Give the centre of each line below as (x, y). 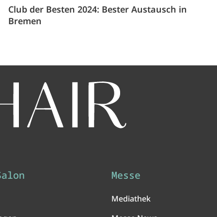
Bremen (25, 21)
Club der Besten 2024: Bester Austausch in (98, 9)
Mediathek (131, 199)
